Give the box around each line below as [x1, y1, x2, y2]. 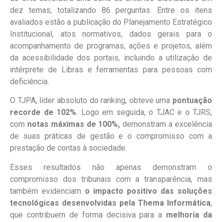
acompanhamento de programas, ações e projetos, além [10, 41, 212, 51]
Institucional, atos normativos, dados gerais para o [10, 29, 212, 39]
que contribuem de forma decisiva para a [10, 210, 166, 220]
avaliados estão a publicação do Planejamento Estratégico [10, 17, 212, 27]
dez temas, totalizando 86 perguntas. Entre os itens [10, 5, 212, 15]
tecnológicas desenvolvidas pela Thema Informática [10, 198, 211, 208]
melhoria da [166, 210, 212, 220]
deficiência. [10, 76, 49, 86]
